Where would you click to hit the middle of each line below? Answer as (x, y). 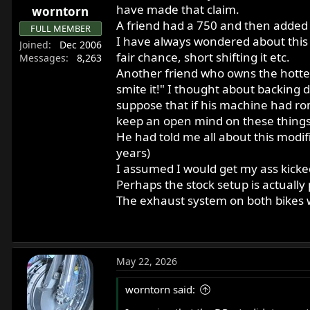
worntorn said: (160, 290)
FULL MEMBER (60, 28)
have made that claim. (177, 10)
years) (133, 153)
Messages (42, 57)
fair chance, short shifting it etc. (203, 57)
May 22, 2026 (146, 262)
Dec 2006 (80, 44)
